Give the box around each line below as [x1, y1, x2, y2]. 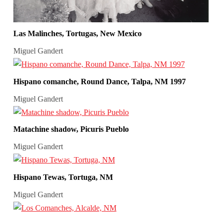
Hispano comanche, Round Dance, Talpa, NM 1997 [13, 77, 186, 86]
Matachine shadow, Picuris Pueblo [13, 125, 129, 134]
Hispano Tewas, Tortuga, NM [13, 173, 113, 182]
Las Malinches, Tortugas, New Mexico [13, 29, 142, 38]
